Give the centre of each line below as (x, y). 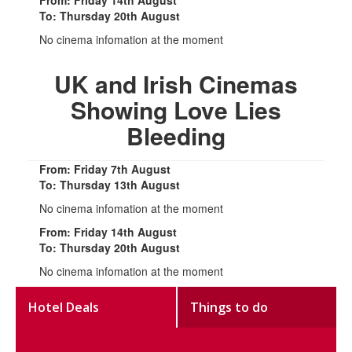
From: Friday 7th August (105, 169)
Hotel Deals (64, 308)
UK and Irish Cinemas (176, 84)
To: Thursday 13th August (110, 185)
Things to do (229, 308)
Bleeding (176, 136)
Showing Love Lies (176, 110)
